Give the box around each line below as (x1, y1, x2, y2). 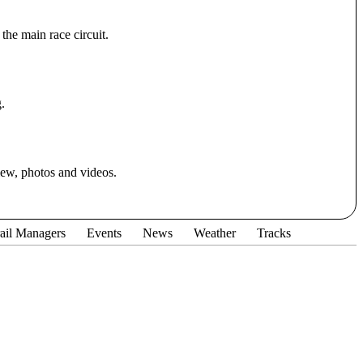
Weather (194, 225, 236, 240)
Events (87, 225, 122, 240)
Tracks (257, 225, 291, 240)
